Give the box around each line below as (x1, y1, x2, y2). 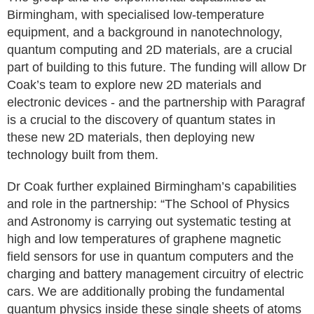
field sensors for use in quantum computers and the (7, 250, 294, 264)
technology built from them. (7, 148, 158, 162)
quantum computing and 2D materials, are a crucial (7, 43, 292, 57)
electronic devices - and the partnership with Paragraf (7, 95, 305, 109)
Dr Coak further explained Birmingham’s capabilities (7, 179, 296, 193)
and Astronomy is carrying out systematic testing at (7, 214, 291, 228)
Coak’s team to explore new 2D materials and (7, 78, 261, 92)
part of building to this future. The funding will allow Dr (7, 60, 306, 74)
